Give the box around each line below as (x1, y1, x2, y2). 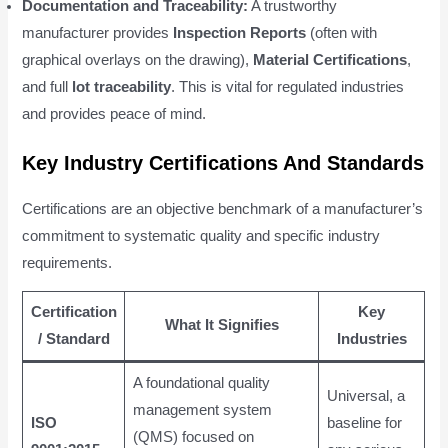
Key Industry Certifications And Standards (22, 151, 425, 174)
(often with (306, 24, 378, 41)
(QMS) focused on (132, 429, 254, 446)
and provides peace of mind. (22, 105, 207, 122)
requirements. (22, 254, 113, 271)
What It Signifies (164, 317, 279, 334)
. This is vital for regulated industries (171, 78, 405, 95)
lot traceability (72, 78, 172, 95)
